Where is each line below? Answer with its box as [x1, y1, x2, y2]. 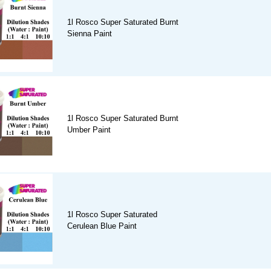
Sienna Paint [67, 29, 112, 39]
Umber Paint [67, 125, 111, 135]
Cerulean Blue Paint [67, 221, 137, 231]
